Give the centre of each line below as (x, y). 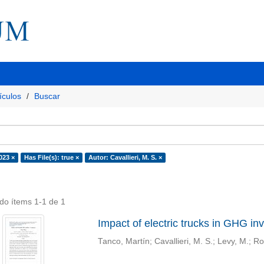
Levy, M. (233, 241)
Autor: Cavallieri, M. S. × (125, 157)
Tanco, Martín (123, 241)
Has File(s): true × (51, 157)
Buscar (47, 96)
